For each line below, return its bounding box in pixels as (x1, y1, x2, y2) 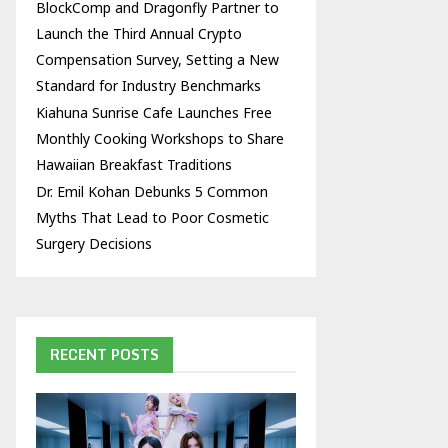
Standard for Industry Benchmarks (36, 76, 261, 95)
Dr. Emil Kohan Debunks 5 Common (36, 182, 268, 201)
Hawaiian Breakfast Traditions (36, 155, 232, 174)
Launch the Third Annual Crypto (36, 24, 242, 43)
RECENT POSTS (50, 343, 159, 366)
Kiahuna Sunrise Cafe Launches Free (36, 103, 272, 122)
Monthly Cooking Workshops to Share (36, 129, 284, 148)
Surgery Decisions (36, 234, 152, 253)
